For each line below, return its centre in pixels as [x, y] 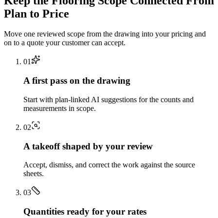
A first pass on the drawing [77, 81]
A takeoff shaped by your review [88, 146]
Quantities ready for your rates [85, 212]
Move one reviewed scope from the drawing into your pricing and [105, 34]
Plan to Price [36, 13]
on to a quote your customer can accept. [65, 43]
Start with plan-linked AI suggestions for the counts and [109, 99]
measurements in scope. [60, 108]
